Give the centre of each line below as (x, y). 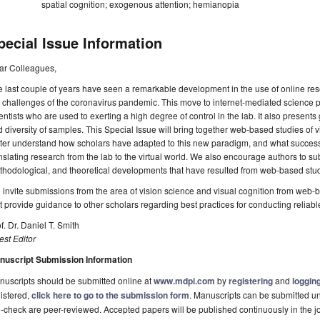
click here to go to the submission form (110, 295)
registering (251, 281)
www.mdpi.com (184, 281)
